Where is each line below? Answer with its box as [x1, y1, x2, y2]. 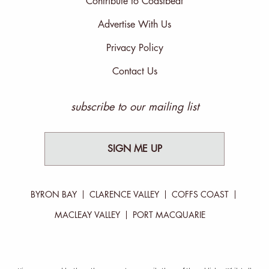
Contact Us [112, 67, 157, 77]
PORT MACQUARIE [133, 211, 205, 220]
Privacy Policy [106, 43, 163, 53]
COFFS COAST [172, 190, 229, 199]
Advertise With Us [98, 20, 171, 30]
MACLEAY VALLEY [55, 211, 120, 220]
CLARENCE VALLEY [89, 190, 159, 199]
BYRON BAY [31, 190, 77, 199]
